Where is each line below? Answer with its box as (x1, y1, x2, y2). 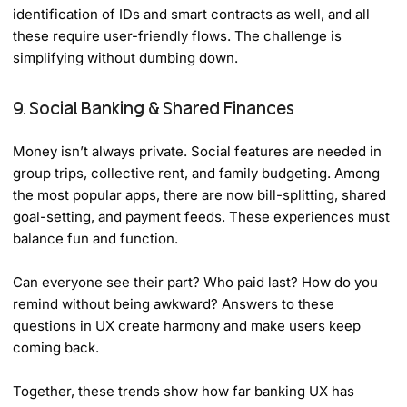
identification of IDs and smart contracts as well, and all (13, 5, 371, 23)
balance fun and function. (13, 229, 179, 247)
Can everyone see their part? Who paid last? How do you (13, 273, 379, 291)
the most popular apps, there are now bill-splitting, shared (13, 185, 387, 203)
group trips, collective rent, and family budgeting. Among (13, 164, 381, 182)
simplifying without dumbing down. (13, 48, 239, 66)
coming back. (13, 338, 100, 356)
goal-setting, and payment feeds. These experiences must (13, 207, 391, 225)
